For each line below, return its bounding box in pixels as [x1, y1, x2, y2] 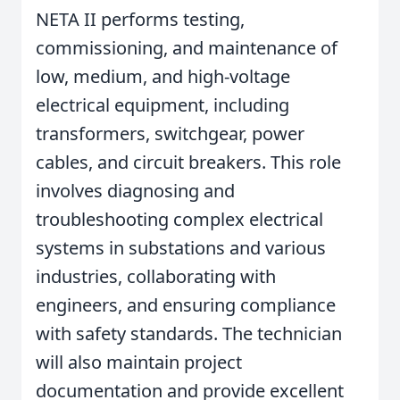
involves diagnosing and [36, 179, 235, 203]
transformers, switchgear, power [36, 121, 304, 146]
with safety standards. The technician [36, 321, 342, 346]
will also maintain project [36, 350, 242, 374]
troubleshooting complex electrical [36, 207, 323, 231]
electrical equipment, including [36, 93, 289, 117]
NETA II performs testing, [36, 7, 245, 31]
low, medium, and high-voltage [36, 64, 290, 88]
